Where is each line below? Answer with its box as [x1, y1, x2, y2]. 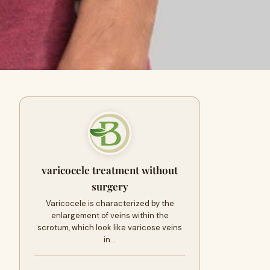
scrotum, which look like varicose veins [37, 222, 182, 233]
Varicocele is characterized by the [45, 198, 174, 209]
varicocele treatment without [42, 163, 178, 177]
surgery [91, 180, 128, 193]
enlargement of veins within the [51, 210, 169, 221]
